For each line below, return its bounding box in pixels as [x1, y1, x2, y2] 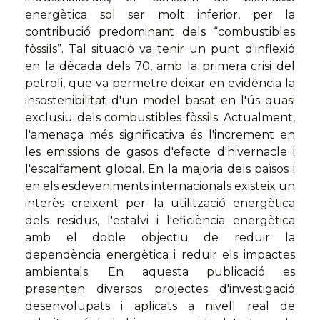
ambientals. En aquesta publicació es [25, 264, 295, 279]
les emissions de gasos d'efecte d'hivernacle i [25, 144, 295, 159]
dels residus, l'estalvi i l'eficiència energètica [25, 213, 295, 227]
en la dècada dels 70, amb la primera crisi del [25, 59, 295, 73]
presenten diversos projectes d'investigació [25, 281, 295, 296]
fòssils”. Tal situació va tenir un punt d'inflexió [25, 41, 295, 56]
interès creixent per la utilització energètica [25, 196, 295, 210]
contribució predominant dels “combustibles [25, 24, 295, 39]
